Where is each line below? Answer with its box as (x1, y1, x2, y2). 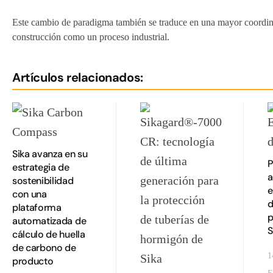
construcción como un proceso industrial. (12, 31, 169, 42)
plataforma (12, 200, 62, 214)
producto (12, 254, 54, 268)
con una (12, 187, 47, 200)
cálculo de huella (12, 227, 85, 241)
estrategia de (12, 160, 69, 174)
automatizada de (12, 214, 87, 227)
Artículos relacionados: (12, 69, 143, 85)
